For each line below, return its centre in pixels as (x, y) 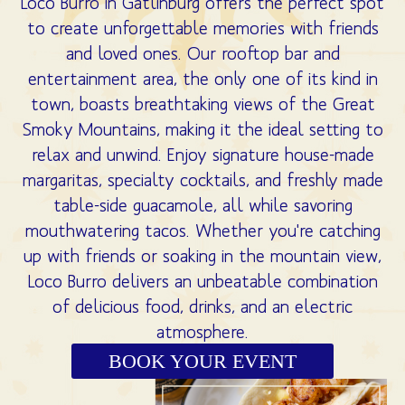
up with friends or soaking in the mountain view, (202, 255)
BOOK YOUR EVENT (202, 361)
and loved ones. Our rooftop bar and (202, 52)
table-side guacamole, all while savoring (202, 204)
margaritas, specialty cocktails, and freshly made (202, 179)
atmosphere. (202, 331)
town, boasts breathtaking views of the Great (202, 103)
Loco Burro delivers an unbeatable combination (202, 280)
